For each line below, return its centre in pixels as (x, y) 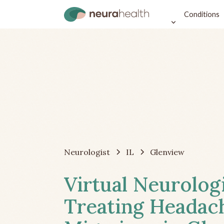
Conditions (201, 14)
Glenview (167, 152)
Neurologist (87, 152)
